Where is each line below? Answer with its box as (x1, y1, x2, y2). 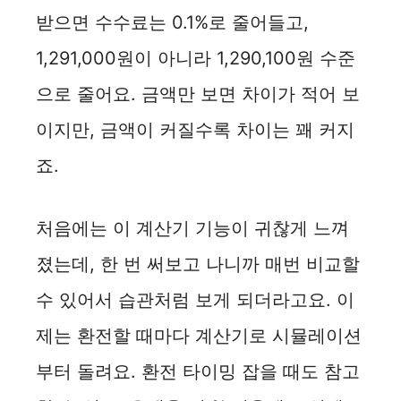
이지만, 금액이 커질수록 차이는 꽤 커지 (36, 118, 354, 141)
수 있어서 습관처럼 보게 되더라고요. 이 (36, 288, 354, 311)
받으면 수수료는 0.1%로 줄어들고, (36, 11, 309, 33)
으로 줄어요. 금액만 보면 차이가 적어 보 (36, 82, 360, 105)
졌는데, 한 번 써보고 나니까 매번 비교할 (36, 252, 360, 275)
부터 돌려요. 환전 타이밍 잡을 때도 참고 (36, 360, 360, 382)
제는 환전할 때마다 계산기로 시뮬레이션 (36, 324, 362, 346)
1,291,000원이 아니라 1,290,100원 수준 (36, 47, 355, 69)
